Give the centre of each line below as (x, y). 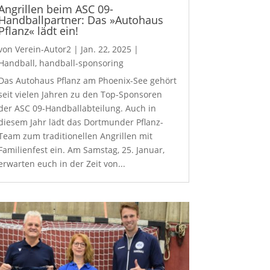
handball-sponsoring (81, 63)
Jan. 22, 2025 (106, 49)
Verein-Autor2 (43, 49)
